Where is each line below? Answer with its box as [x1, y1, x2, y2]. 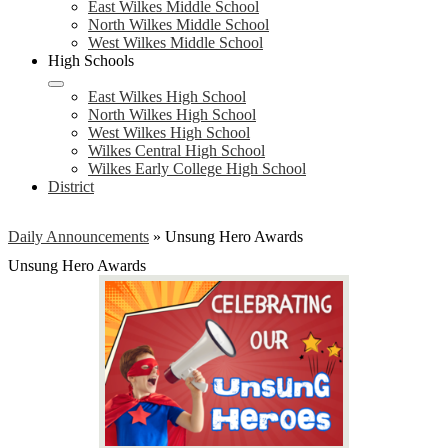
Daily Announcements [8, 228, 149, 245]
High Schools [48, 52, 134, 69]
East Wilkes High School [88, 88, 246, 105]
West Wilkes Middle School [88, 34, 263, 51]
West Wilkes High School [88, 124, 250, 141]
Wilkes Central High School [88, 142, 265, 159]
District [48, 178, 94, 195]
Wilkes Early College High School [88, 160, 306, 177]
